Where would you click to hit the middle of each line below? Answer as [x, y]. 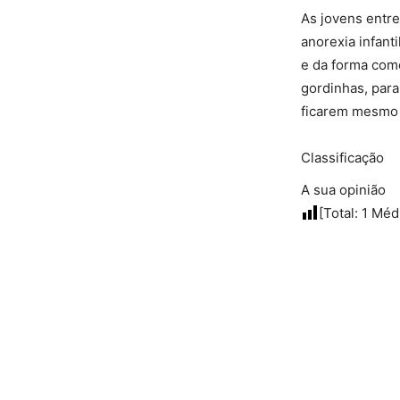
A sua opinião [343, 190]
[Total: [340, 213]
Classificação [342, 158]
